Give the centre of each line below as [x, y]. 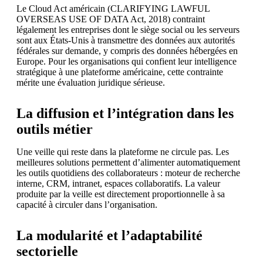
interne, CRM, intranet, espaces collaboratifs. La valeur [118, 183]
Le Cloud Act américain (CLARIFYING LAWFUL [113, 8]
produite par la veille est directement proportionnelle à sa [121, 194]
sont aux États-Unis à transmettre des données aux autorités [126, 40]
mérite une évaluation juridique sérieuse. [91, 82]
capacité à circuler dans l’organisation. [87, 204]
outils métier [55, 129]
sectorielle [47, 251]
